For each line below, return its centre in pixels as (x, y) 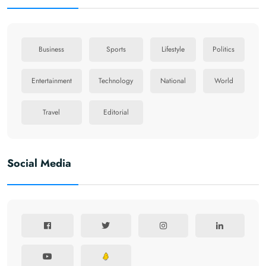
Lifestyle (173, 50)
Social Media (39, 164)
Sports (116, 50)
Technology (116, 81)
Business (52, 50)
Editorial (116, 113)
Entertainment (51, 81)
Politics (224, 50)
